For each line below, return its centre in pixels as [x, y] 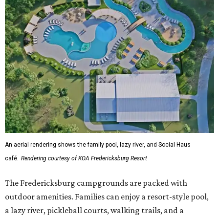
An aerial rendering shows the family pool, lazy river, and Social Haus [98, 144]
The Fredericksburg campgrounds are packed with [96, 183]
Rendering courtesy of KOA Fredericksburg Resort [84, 158]
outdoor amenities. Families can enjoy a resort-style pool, [107, 196]
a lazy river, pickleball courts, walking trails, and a [94, 210]
